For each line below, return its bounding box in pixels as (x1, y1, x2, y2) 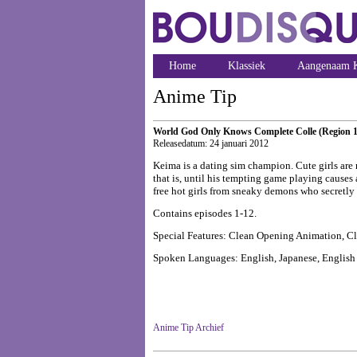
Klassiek (228, 60, 265, 72)
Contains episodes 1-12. (153, 207, 257, 219)
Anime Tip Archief (153, 322, 224, 333)
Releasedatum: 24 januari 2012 (153, 138, 269, 149)
